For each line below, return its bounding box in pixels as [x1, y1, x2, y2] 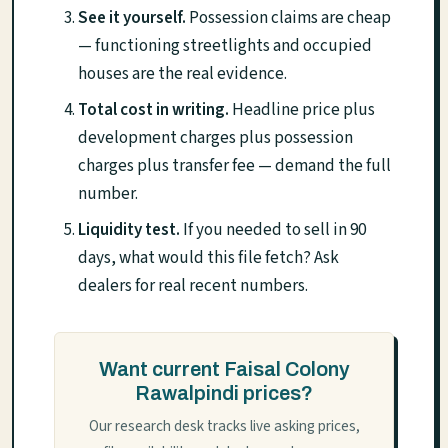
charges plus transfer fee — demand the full [78, 153, 391, 178]
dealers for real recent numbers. [78, 273, 308, 298]
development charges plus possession [78, 125, 353, 150]
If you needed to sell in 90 [180, 217, 366, 242]
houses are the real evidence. [78, 61, 287, 86]
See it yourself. [78, 5, 186, 30]
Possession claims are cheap [186, 5, 391, 30]
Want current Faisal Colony [98, 357, 350, 380]
